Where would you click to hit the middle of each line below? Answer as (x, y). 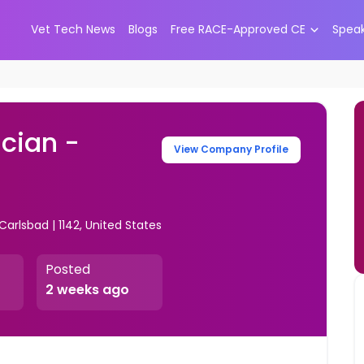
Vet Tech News (73, 30)
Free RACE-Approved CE (238, 30)
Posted (68, 270)
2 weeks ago (88, 290)
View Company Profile (232, 149)
